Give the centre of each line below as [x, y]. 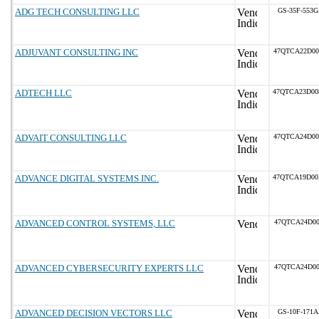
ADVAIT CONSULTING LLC [71, 138]
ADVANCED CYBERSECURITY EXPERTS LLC [109, 268]
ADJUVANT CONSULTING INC [77, 52]
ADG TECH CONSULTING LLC [77, 12]
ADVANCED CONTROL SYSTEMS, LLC [95, 223]
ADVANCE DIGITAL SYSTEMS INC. [87, 178]
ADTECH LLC [43, 93]
